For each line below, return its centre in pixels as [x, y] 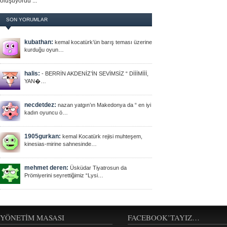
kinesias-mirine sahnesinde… [61, 144]
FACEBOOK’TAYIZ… [164, 217]
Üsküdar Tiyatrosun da [98, 168]
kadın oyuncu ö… [46, 112]
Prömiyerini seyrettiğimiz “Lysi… [64, 175]
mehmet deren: [46, 168]
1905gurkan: [43, 136]
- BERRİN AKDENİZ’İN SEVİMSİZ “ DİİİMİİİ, [94, 73]
